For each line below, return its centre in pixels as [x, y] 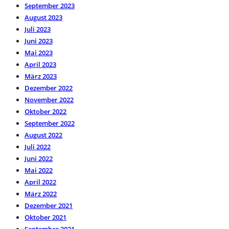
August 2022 [43, 135]
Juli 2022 [38, 146]
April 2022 [40, 182]
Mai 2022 [39, 170]
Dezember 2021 [49, 205]
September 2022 [50, 123]
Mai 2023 [39, 52]
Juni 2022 [39, 158]
